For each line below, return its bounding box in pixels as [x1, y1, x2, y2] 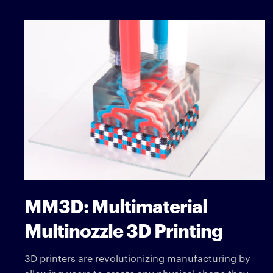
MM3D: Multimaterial [24, 192, 207, 218]
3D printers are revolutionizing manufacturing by [24, 251, 250, 264]
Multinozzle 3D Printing [24, 216, 222, 242]
